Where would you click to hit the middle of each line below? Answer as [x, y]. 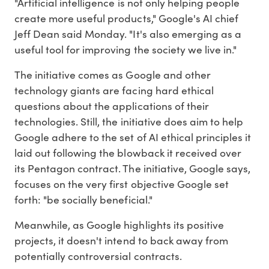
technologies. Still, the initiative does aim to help [129, 122]
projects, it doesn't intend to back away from [121, 240]
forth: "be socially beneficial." [83, 200]
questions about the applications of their [112, 106]
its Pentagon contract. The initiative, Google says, [133, 168]
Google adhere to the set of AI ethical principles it [133, 137]
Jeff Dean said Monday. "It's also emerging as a [128, 34]
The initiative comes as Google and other [113, 75]
